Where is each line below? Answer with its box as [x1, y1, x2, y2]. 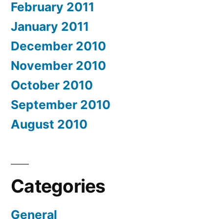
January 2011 [11, 19, 89, 34]
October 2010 [11, 78, 93, 93]
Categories [11, 175, 106, 197]
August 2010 [11, 117, 88, 132]
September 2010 [11, 97, 110, 112]
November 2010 [11, 58, 106, 73]
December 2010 [11, 39, 106, 54]
